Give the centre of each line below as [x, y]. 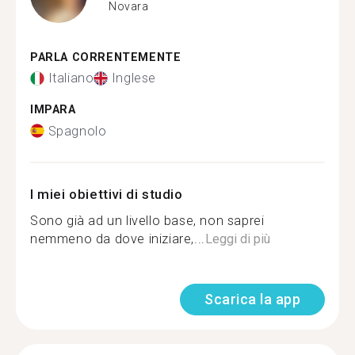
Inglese [134, 78]
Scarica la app [252, 299]
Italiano [71, 78]
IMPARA [53, 110]
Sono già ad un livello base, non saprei [147, 220]
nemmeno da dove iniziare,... [118, 239]
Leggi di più [237, 239]
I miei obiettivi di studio [107, 194]
